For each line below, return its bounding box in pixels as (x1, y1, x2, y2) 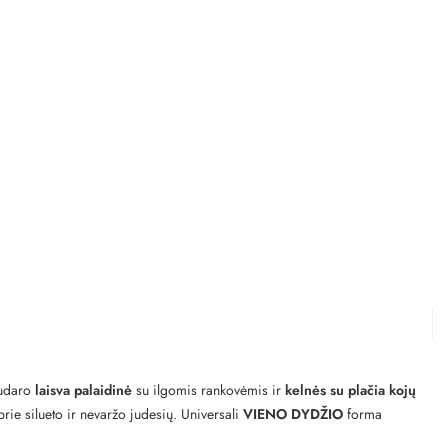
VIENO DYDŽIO (243, 403, 343, 424)
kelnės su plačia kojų (285, 379, 416, 400)
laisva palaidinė (35, 379, 132, 400)
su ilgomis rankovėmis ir (132, 379, 285, 400)
